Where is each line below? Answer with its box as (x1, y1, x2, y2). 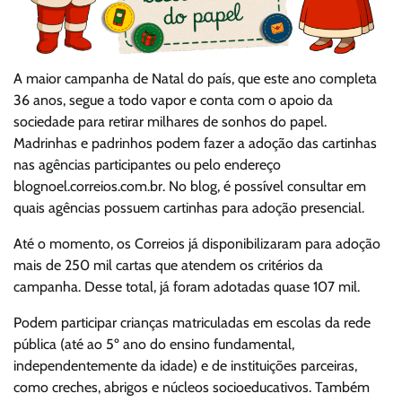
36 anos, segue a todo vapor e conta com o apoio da (13, 92, 333, 109)
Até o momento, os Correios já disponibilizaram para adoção (13, 235, 380, 253)
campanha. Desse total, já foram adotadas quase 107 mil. (13, 278, 360, 296)
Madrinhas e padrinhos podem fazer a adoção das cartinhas (13, 135, 377, 153)
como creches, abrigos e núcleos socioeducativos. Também (13, 379, 370, 397)
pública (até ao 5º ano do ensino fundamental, (13, 336, 294, 354)
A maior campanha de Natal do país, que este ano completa (13, 70, 377, 88)
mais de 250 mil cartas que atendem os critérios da (13, 257, 323, 275)
